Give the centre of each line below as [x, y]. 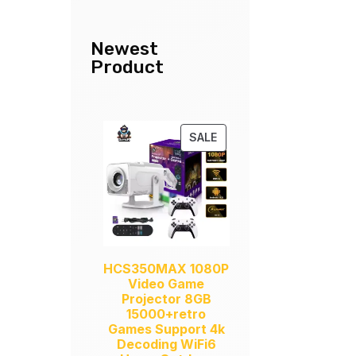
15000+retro [166, 314]
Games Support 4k [166, 329]
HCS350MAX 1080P [166, 269]
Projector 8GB [166, 299]
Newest [125, 48]
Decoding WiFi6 [166, 344]
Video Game [166, 284]
